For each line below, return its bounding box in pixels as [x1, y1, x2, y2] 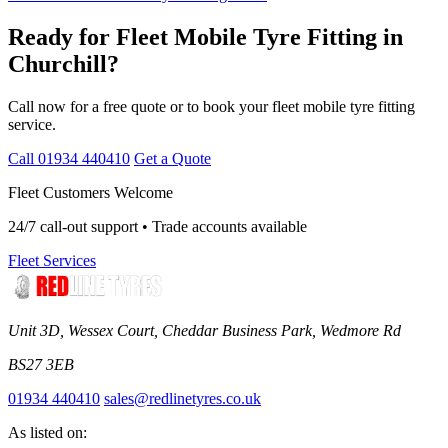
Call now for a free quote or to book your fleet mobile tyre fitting [8, 98, 415, 115]
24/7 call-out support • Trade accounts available [8, 218, 307, 235]
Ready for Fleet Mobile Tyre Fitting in [8, 24, 403, 51]
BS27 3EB [8, 356, 74, 373]
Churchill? [8, 51, 119, 78]
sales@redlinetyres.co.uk [104, 390, 261, 407]
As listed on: [8, 424, 87, 441]
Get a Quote [134, 150, 211, 167]
